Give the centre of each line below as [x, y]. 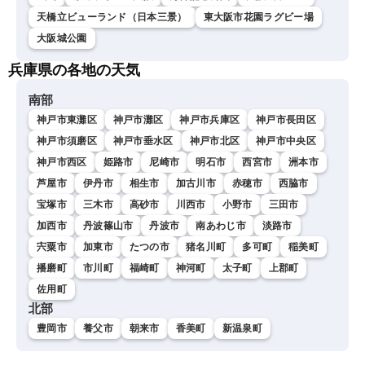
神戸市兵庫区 [210, 119]
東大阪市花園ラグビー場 [258, 17]
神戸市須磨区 [67, 141]
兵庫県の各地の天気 [74, 70]
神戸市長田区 [286, 119]
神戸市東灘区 [67, 119]
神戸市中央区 [286, 141]
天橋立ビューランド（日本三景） [112, 17]
